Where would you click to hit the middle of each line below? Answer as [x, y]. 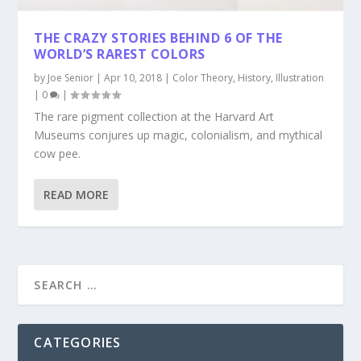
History [255, 77]
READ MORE [77, 194]
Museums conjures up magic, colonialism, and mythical [178, 135]
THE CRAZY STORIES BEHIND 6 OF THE [158, 37]
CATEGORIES [78, 342]
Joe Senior [71, 77]
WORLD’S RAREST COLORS [120, 54]
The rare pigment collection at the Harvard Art [154, 116]
